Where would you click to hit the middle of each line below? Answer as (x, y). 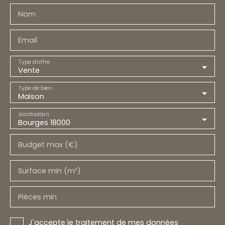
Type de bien (35, 88)
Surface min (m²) (49, 171)
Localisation (34, 114)
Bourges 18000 (44, 123)
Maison (31, 97)
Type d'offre (34, 62)
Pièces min (37, 197)
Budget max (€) (48, 145)
